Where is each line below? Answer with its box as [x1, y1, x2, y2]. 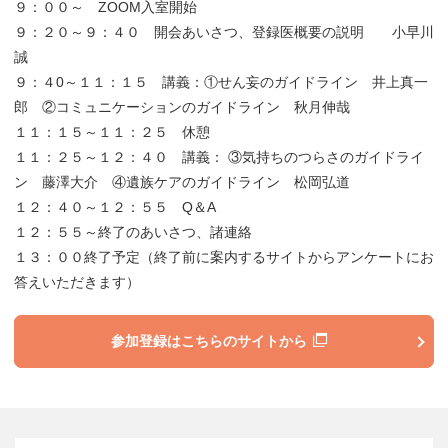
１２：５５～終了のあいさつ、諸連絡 [14, 223, 252, 240]
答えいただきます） [14, 273, 140, 290]
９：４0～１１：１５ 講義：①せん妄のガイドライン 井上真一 [14, 73, 428, 90]
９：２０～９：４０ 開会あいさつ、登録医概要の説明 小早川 [14, 23, 434, 40]
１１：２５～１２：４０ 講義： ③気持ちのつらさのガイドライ [14, 148, 424, 165]
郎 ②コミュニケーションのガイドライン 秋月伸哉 [14, 98, 350, 115]
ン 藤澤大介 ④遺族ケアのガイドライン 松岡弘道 [14, 173, 350, 190]
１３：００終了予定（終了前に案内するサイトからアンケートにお [14, 248, 434, 265]
